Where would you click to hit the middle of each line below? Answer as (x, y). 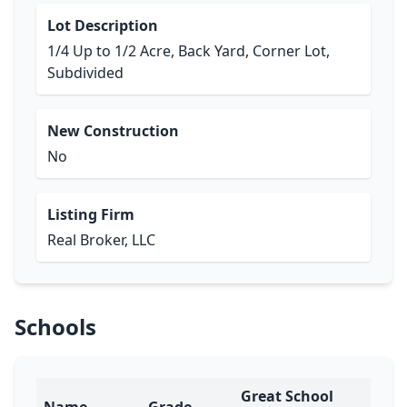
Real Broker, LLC (101, 240)
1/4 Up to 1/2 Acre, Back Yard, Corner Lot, (189, 51)
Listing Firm (91, 214)
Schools (55, 327)
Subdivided (85, 73)
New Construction (113, 131)
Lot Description (103, 25)
